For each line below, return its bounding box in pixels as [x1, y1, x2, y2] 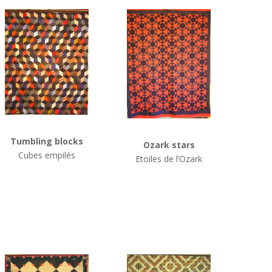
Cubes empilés [18, 149, 76, 161]
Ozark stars [143, 138, 195, 151]
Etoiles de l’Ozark [135, 152, 203, 165]
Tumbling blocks [10, 135, 84, 147]
